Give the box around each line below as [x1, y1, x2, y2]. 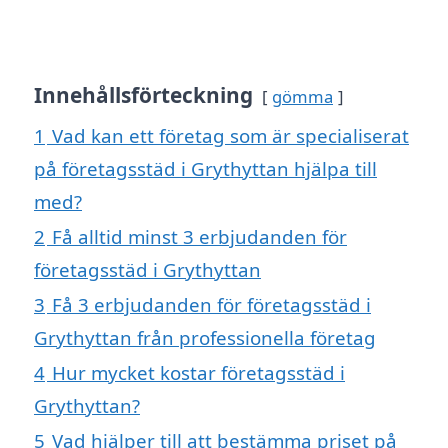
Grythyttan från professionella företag [34, 324, 376, 350]
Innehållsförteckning [34, 80, 253, 109]
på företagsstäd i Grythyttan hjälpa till [34, 155, 377, 181]
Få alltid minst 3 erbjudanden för [52, 223, 347, 249]
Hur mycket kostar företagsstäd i [52, 359, 345, 385]
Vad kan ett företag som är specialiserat [52, 122, 409, 148]
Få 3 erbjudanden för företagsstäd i [52, 291, 371, 317]
